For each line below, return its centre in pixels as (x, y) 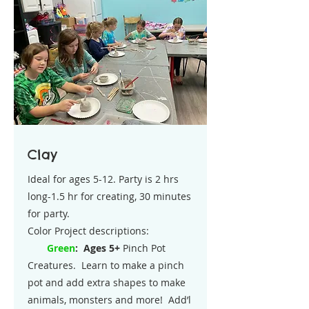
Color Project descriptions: (88, 231)
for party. (49, 213)
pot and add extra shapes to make (107, 282)
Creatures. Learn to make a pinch (106, 265)
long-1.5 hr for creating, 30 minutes (109, 196)
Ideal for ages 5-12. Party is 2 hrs (103, 179)
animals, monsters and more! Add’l (109, 300)
